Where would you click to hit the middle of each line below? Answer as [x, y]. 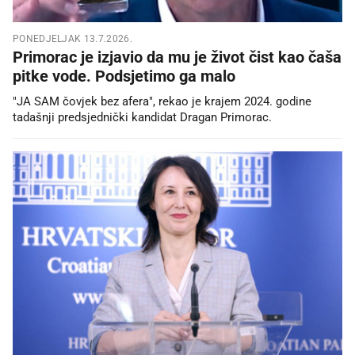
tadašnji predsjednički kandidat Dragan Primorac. [142, 117]
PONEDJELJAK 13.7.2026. [73, 38]
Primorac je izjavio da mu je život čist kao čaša [177, 57]
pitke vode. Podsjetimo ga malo [124, 76]
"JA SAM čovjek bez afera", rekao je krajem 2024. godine [162, 101]
